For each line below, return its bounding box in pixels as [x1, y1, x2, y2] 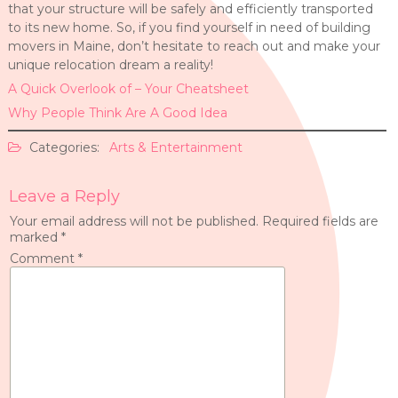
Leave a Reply [8, 187, 120, 206]
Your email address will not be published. [9, 213, 259, 229]
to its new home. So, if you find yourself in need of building [7, 20, 370, 36]
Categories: [25, 139, 103, 155]
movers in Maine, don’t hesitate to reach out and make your [7, 38, 380, 54]
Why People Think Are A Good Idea [7, 105, 227, 121]
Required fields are [261, 213, 378, 229]
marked [9, 229, 61, 245]
